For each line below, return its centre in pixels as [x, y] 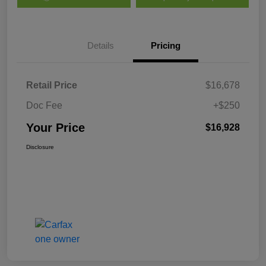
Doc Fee [44, 105]
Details [100, 45]
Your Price [56, 127]
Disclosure [40, 147]
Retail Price [52, 85]
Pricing [166, 45]
